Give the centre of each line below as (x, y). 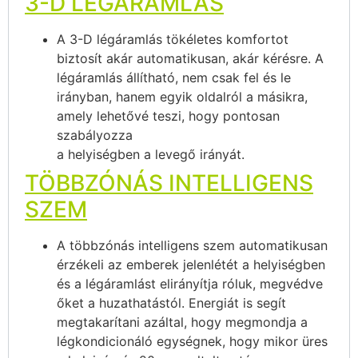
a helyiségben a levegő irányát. (151, 155)
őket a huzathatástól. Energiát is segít (171, 303)
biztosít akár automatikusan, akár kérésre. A (190, 59)
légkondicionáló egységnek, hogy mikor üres (192, 342)
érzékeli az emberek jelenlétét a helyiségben (191, 265)
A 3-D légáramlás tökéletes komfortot (173, 40)
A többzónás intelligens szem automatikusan (192, 246)
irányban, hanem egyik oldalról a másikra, (182, 97)
